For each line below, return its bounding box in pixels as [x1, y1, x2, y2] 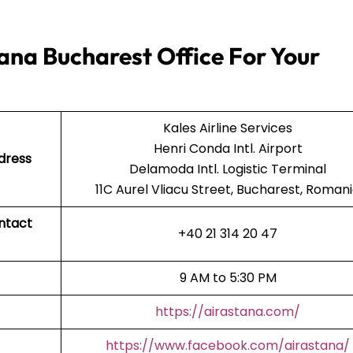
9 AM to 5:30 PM [179, 268, 277, 287]
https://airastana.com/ [155, 302, 300, 321]
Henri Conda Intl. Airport [153, 139, 303, 158]
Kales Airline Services [163, 118, 292, 137]
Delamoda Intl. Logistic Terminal [129, 159, 326, 178]
